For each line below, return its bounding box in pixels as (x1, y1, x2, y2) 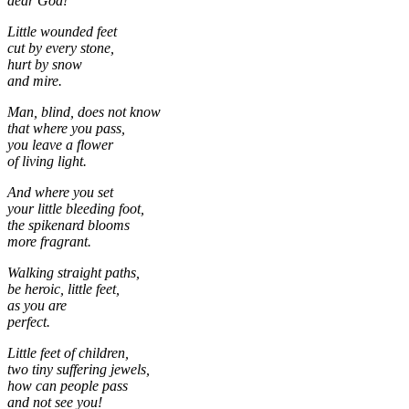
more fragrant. (7, 234, 91, 250)
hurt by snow (7, 57, 82, 73)
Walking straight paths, (7, 265, 140, 281)
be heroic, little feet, (7, 281, 120, 298)
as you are (7, 298, 67, 314)
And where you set (7, 184, 113, 201)
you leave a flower (7, 137, 113, 153)
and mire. (7, 73, 62, 89)
